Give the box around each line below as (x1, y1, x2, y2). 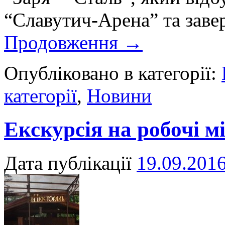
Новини (87, 85, 152, 107)
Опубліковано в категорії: (4, 62, 216, 84)
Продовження (4, 32, 123, 54)
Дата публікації (4, 152, 132, 174)
